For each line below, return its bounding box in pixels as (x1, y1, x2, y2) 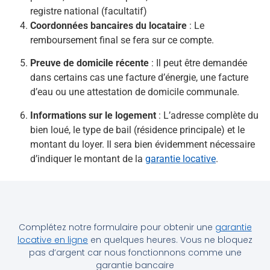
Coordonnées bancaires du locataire (30, 19, 189, 31)
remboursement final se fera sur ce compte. (30, 34, 214, 46)
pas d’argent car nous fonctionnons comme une (28, 246, 242, 259)
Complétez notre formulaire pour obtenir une (18, 221, 215, 234)
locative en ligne (17, 234, 88, 246)
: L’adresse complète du (156, 109, 259, 121)
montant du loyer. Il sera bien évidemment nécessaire (30, 138, 255, 150)
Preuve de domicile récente (30, 57, 149, 69)
